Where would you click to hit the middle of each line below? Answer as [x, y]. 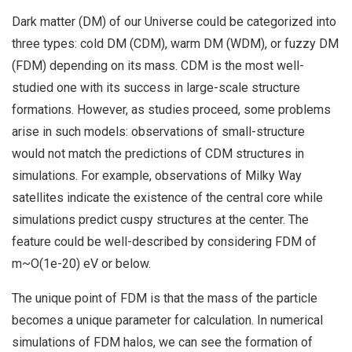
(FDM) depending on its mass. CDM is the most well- [158, 65]
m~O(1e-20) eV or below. [81, 263]
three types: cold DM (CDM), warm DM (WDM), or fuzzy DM [175, 43]
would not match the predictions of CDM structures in [158, 153]
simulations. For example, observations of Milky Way [157, 175]
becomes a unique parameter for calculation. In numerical [167, 320]
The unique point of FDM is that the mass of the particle [165, 298]
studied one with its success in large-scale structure [156, 87]
